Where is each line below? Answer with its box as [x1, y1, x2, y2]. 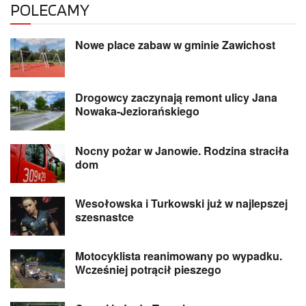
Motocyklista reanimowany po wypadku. [75, 248, 282, 264]
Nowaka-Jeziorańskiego [75, 103, 199, 120]
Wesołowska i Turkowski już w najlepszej [75, 195, 288, 211]
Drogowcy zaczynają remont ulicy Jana [75, 89, 277, 106]
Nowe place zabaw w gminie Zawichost [75, 37, 275, 53]
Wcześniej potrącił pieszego [75, 262, 221, 278]
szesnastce [75, 208, 134, 225]
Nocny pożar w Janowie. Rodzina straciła [75, 142, 289, 158]
